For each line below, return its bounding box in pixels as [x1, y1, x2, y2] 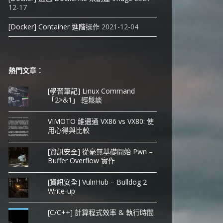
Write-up [48, 186, 76, 196]
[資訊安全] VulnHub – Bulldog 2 [48, 177, 147, 187]
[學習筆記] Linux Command [48, 86, 135, 96]
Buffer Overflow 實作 [48, 156, 115, 165]
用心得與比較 [48, 125, 90, 135]
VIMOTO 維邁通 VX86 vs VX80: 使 [48, 116, 154, 126]
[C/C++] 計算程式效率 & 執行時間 [48, 208, 154, 217]
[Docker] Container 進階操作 [8, 22, 100, 31]
